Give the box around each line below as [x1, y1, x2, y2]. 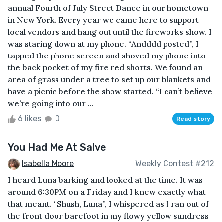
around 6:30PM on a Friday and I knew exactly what [8, 186, 206, 197]
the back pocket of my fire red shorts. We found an [8, 62, 203, 72]
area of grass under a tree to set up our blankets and [8, 74, 211, 84]
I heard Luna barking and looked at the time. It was [8, 174, 203, 185]
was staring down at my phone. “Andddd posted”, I [8, 38, 199, 49]
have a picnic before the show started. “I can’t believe [8, 86, 212, 96]
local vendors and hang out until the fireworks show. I [8, 26, 212, 37]
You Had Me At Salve [8, 141, 106, 153]
